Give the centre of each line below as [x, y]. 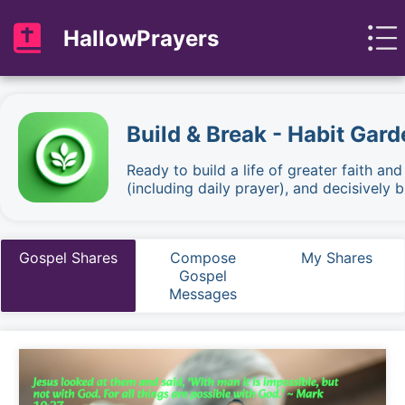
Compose [202, 258]
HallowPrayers [141, 38]
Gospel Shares [68, 258]
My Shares [337, 258]
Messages [202, 294]
